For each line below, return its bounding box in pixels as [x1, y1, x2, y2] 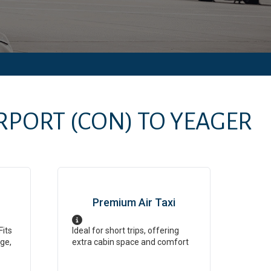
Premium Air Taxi [93, 196, 175, 209]
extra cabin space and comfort [72, 237, 189, 247]
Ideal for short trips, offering [72, 226, 179, 235]
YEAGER [169, 109, 252, 135]
